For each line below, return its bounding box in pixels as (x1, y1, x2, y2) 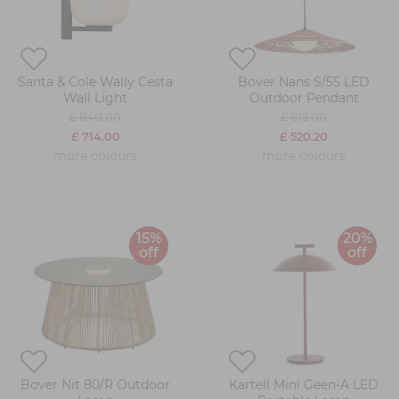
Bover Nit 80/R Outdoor (20, 377, 170, 394)
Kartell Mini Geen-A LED (229, 377, 379, 394)
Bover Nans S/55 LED (238, 74, 370, 91)
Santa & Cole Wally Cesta (18, 74, 173, 91)
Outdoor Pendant (248, 90, 359, 107)
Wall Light (63, 90, 127, 107)
